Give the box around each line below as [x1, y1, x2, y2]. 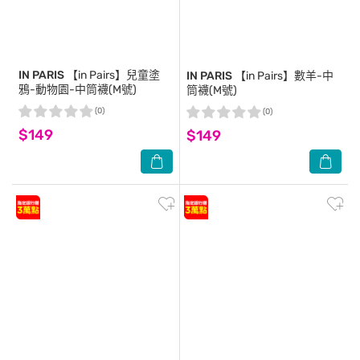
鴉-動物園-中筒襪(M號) [18, 83, 137, 96]
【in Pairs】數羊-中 [232, 69, 333, 83]
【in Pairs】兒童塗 [64, 68, 160, 82]
